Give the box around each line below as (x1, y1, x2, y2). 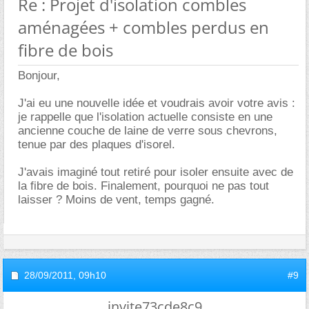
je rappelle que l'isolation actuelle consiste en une (18, 110, 272, 123)
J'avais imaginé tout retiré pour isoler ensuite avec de (18, 165, 293, 179)
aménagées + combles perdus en (18, 15, 269, 39)
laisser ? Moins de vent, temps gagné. (18, 192, 215, 206)
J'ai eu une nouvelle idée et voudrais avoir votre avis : (18, 96, 295, 110)
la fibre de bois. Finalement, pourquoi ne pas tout (18, 179, 269, 192)
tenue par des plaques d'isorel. (18, 137, 175, 151)
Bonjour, (18, 68, 60, 82)
